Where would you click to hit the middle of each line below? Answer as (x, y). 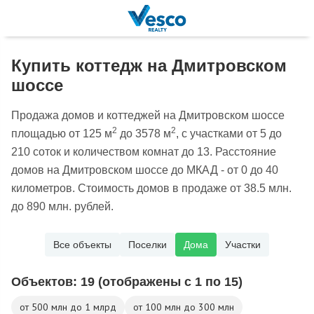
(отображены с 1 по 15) (170, 282)
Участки (243, 245)
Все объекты (82, 245)
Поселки (148, 245)
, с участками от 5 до (229, 134)
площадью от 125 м (62, 134)
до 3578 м (144, 134)
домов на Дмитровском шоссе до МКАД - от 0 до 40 (145, 170)
